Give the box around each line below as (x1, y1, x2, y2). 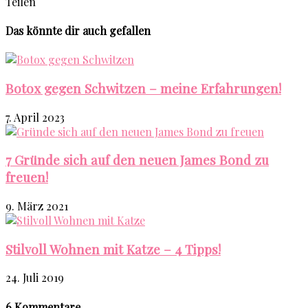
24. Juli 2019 (5, 270, 64, 285)
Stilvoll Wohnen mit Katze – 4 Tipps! (5, 240, 221, 258)
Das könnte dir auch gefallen (5, 23, 151, 38)
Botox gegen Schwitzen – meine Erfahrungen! (5, 79, 281, 97)
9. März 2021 (5, 199, 68, 214)
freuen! (5, 168, 48, 186)
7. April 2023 (5, 109, 65, 124)
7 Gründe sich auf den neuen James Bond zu (5, 151, 269, 169)
